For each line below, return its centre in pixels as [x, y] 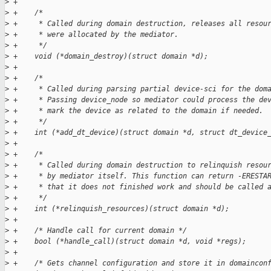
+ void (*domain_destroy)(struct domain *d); [109, 57]
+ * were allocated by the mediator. [94, 35]
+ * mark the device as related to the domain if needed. [136, 111]
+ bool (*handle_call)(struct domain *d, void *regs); [128, 242]
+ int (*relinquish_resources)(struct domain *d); [119, 209]
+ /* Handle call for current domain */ [98, 231]
